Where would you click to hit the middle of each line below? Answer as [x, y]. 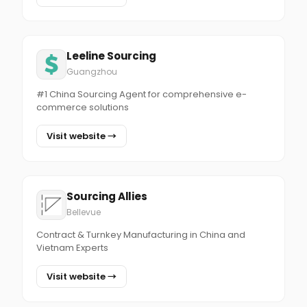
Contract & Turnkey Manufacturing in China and [141, 235]
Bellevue [84, 212]
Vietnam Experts [72, 248]
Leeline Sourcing [111, 56]
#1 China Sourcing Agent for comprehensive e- [142, 94]
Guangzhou [92, 72]
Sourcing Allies [107, 196]
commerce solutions [83, 107]
